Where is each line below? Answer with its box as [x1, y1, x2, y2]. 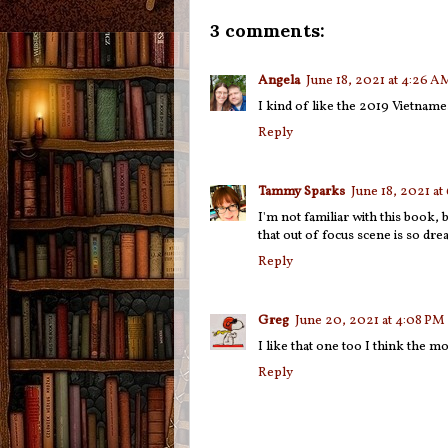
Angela [257, 70, 300, 90]
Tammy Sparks [257, 181, 345, 201]
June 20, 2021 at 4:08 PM [294, 310, 445, 330]
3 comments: [209, 19, 325, 43]
